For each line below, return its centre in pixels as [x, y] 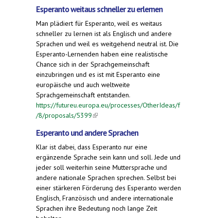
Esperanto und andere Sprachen [87, 133]
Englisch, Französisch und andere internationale [105, 198]
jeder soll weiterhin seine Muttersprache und [101, 167]
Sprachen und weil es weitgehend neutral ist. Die [107, 44]
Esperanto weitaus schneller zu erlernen [99, 9]
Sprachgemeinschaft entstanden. [83, 95]
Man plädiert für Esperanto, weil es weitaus [99, 23]
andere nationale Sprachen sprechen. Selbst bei [106, 177]
